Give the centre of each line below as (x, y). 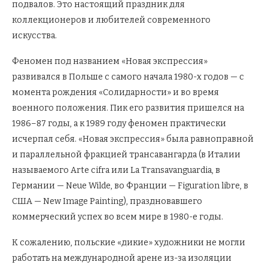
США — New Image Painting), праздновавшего (107, 201)
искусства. (34, 35)
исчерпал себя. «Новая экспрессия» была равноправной (133, 139)
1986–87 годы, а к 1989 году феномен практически (119, 123)
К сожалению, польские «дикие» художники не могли (129, 242)
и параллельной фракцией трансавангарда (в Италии (126, 154)
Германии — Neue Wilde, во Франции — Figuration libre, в (130, 185)
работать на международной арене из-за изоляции (122, 258)
